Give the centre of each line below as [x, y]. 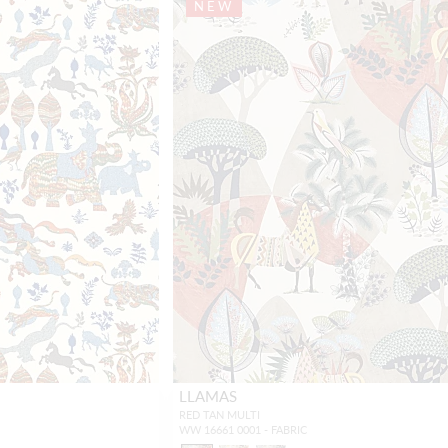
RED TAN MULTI [219, 414]
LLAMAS [207, 395]
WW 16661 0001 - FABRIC [242, 429]
